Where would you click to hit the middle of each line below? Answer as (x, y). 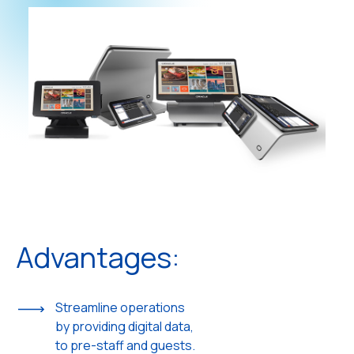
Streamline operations (120, 307)
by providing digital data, (124, 326)
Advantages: (98, 257)
